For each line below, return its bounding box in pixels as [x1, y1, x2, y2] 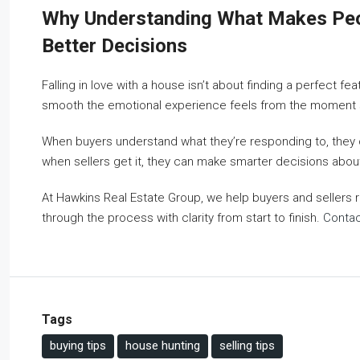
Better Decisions [42, 34, 187, 57]
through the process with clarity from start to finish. [42, 210, 323, 225]
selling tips [219, 337, 275, 353]
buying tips [50, 337, 106, 353]
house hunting [125, 337, 200, 353]
